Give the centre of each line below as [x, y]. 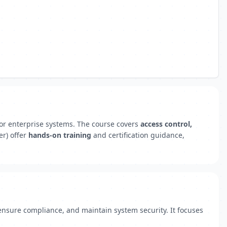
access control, [166, 124]
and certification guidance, [138, 135]
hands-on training [60, 135]
